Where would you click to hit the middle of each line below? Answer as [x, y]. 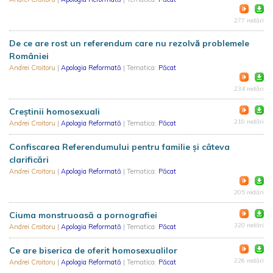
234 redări [249, 89]
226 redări [249, 261]
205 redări [249, 192]
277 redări [249, 20]
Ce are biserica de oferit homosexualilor [93, 250]
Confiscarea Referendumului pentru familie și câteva [119, 147]
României [29, 56]
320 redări [249, 225]
